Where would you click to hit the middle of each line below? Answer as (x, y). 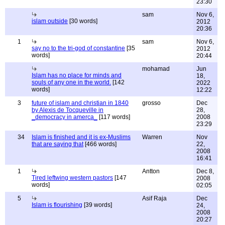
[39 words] (97, 205)
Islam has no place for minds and (77, 75)
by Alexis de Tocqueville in (68, 110)
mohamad (156, 69)
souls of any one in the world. (71, 82)
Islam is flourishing (57, 205)
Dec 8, (205, 171)
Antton (151, 171)
